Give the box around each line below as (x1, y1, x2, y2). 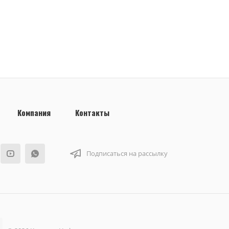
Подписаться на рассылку (86, 149, 168, 158)
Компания (17, 107, 51, 118)
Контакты (75, 107, 109, 118)
